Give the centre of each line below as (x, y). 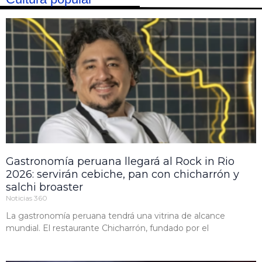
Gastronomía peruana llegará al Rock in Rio (120, 161)
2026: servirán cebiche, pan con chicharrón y (123, 174)
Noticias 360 (27, 198)
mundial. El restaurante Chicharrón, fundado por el (107, 228)
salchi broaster (44, 187)
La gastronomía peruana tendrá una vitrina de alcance (116, 216)
